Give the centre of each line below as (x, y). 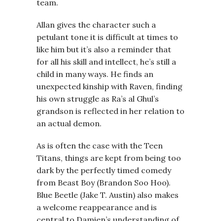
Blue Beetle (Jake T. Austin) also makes (108, 195)
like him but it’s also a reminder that (104, 49)
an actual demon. (69, 123)
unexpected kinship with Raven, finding (110, 86)
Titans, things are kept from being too (109, 158)
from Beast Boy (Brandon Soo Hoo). (104, 183)
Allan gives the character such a (96, 25)
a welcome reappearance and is (97, 207)
